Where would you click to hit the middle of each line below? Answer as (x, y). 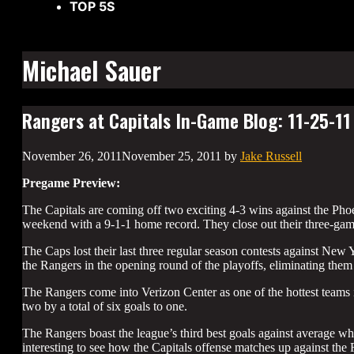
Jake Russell (271, 156)
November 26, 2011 (72, 156)
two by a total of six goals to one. (105, 307)
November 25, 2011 (171, 156)
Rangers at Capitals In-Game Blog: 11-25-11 (186, 120)
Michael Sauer (92, 70)
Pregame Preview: (71, 183)
